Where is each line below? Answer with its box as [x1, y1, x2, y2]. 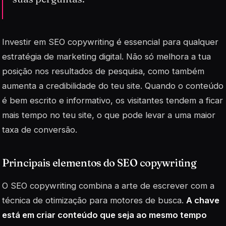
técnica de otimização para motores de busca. [2, 195, 186, 205]
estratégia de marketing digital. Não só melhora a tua [2, 51, 211, 62]
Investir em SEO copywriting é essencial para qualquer [2, 36, 218, 47]
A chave [186, 195, 219, 205]
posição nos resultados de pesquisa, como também [2, 66, 204, 76]
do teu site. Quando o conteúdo [96, 80, 223, 91]
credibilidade [46, 80, 96, 91]
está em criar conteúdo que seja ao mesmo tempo [2, 209, 207, 220]
